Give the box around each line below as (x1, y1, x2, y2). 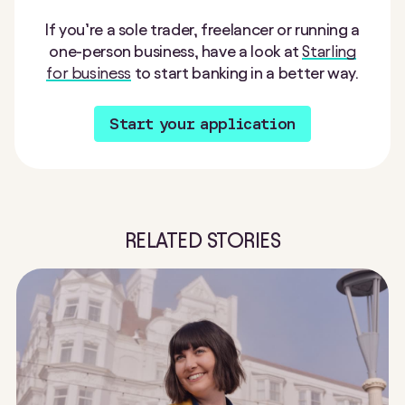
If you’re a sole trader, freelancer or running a (45, 20, 360, 38)
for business (46, 63, 131, 81)
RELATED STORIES (124, 228, 281, 252)
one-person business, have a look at (49, 42, 303, 60)
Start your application (108, 114, 297, 133)
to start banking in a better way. (130, 63, 359, 81)
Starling (302, 42, 356, 60)
